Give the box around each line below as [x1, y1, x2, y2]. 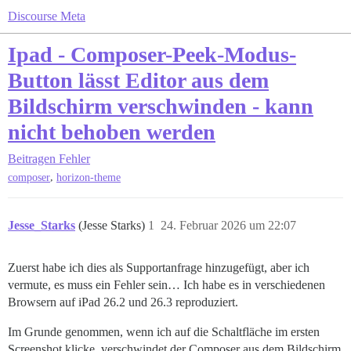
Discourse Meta [8, 9, 85, 23]
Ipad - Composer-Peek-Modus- [8, 42, 296, 67]
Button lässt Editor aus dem [8, 68, 269, 92]
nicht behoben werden [8, 120, 215, 144]
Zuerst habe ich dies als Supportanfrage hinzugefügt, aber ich [8, 261, 309, 275]
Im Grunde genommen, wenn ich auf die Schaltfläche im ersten [8, 325, 320, 339]
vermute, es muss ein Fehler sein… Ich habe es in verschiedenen [8, 278, 325, 292]
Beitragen [8, 152, 56, 165]
